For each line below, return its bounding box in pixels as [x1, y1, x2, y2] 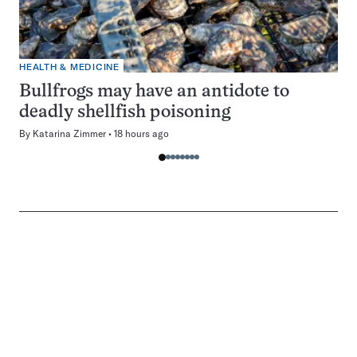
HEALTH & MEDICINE [19, 62, 120, 73]
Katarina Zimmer [33, 127, 106, 139]
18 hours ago [114, 127, 169, 139]
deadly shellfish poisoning [19, 104, 230, 121]
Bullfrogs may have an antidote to [19, 84, 289, 100]
